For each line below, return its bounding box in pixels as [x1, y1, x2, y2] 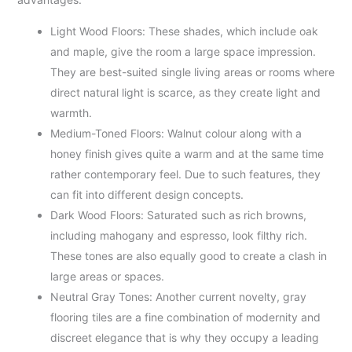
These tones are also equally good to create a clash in [49, 249, 327, 262]
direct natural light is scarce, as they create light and [49, 86, 321, 99]
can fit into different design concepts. [49, 188, 244, 201]
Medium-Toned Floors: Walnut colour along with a [49, 126, 302, 140]
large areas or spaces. [49, 269, 164, 283]
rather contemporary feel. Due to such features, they [49, 167, 321, 181]
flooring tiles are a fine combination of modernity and [49, 310, 321, 324]
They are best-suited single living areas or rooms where [49, 65, 335, 79]
